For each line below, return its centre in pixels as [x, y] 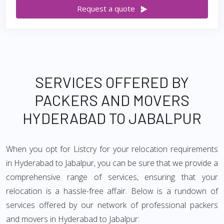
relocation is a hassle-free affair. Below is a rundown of [112, 191]
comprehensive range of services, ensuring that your [112, 177]
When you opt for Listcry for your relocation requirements [112, 149]
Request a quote [106, 8]
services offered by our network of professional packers [112, 205]
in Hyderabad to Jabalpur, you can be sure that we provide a [112, 163]
